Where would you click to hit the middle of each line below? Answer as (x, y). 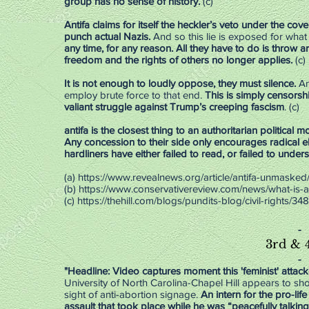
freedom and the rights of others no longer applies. (178, 60)
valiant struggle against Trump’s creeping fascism (174, 107)
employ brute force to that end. (134, 95)
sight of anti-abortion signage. (132, 294)
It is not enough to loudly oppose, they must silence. (181, 83)
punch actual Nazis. (109, 36)
